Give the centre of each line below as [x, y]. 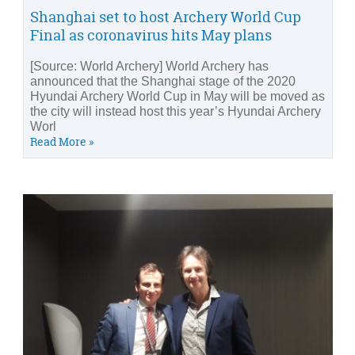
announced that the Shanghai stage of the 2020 [163, 81]
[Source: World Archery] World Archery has [149, 66]
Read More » [62, 141]
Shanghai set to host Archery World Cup [166, 17]
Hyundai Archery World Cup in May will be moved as [177, 96]
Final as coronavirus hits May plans [151, 35]
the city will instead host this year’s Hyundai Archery [176, 111]
